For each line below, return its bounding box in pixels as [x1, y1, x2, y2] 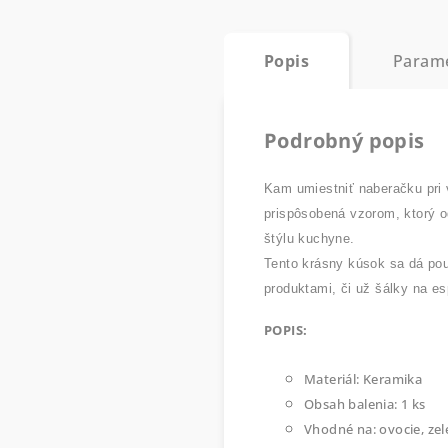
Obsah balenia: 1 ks [304, 394, 426, 413]
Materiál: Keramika [304, 369, 423, 388]
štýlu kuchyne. [264, 230, 355, 246]
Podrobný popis [264, 126, 425, 154]
